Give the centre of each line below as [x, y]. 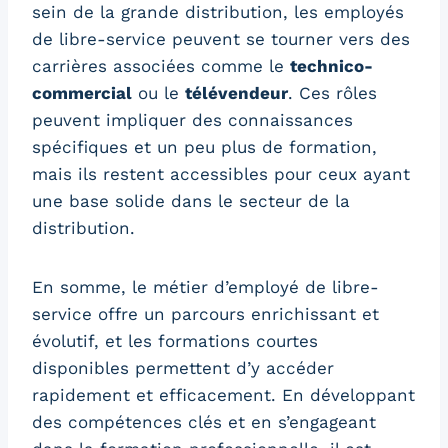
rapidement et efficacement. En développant [223, 395]
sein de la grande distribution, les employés [218, 12]
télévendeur [236, 93]
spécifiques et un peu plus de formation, [204, 147]
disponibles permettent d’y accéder [183, 368]
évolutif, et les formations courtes [175, 341]
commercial [82, 93]
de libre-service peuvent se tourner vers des [221, 39]
